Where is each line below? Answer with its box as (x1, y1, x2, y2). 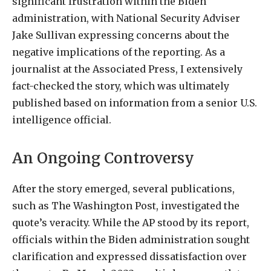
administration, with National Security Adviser (12, 11, 240, 24)
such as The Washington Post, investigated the (12, 199, 240, 212)
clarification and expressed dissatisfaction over (12, 250, 247, 263)
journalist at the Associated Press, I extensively (12, 62, 243, 75)
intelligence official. (12, 113, 111, 126)
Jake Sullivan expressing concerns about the (12, 28, 229, 41)
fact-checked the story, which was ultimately (12, 79, 229, 92)
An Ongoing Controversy (12, 148, 194, 168)
